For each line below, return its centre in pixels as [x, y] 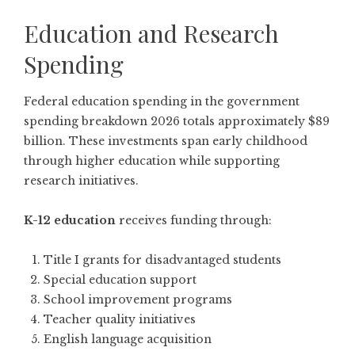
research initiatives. [81, 180]
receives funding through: [194, 220]
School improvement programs [138, 299]
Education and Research [151, 33]
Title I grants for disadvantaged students [162, 260]
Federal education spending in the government [162, 101]
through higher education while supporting [152, 160]
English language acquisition [128, 339]
